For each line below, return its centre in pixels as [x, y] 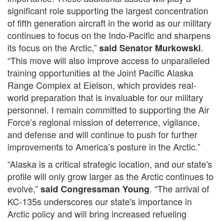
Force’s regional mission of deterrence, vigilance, [104, 122]
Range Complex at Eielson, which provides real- [102, 85]
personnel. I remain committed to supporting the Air [108, 110]
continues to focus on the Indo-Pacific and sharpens [109, 35]
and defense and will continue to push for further [102, 134]
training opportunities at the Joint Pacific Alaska [100, 73]
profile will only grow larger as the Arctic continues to [110, 176]
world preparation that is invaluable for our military [105, 97]
